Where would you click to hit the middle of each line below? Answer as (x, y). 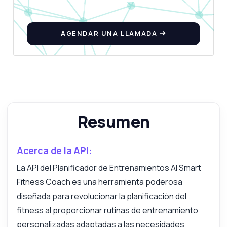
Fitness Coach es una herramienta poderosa (99, 182)
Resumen (113, 122)
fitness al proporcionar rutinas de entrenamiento (107, 211)
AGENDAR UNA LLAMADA (110, 34)
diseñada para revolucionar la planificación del (101, 196)
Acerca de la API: (54, 151)
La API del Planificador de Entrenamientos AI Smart (109, 168)
